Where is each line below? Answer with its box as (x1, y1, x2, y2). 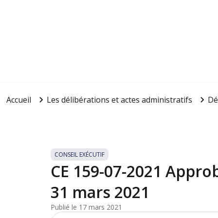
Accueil (6, 94, 31, 106)
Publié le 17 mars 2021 (51, 202, 122, 212)
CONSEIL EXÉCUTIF (54, 150, 105, 159)
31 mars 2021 (51, 182, 149, 203)
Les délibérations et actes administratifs (46, 94, 192, 106)
